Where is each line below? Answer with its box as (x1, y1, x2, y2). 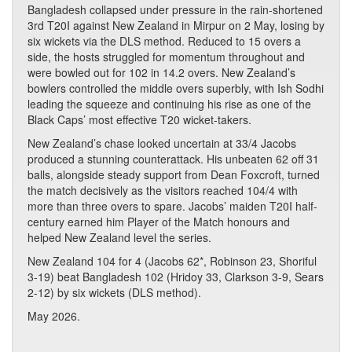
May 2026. (27, 308, 80, 324)
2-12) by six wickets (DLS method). (27, 284, 201, 300)
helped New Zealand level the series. (27, 229, 211, 245)
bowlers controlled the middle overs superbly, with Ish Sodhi (27, 80, 324, 96)
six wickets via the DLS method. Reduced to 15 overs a (27, 33, 301, 49)
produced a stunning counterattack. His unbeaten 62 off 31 (27, 151, 319, 167)
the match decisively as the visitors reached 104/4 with (27, 182, 298, 198)
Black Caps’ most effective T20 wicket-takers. (27, 112, 251, 127)
